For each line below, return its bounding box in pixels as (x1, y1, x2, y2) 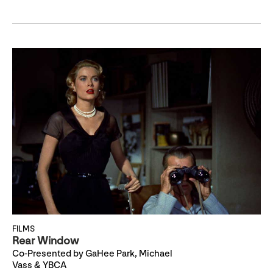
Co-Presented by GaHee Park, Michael (12, 247, 172, 260)
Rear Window (12, 233, 79, 248)
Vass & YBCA (12, 259, 66, 271)
